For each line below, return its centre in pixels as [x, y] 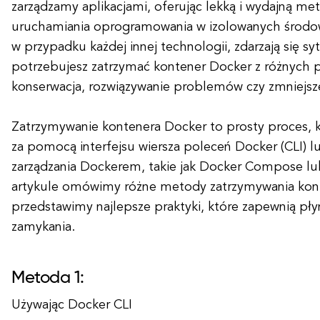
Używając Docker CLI [72, 305]
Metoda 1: [48, 278]
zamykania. [43, 227]
